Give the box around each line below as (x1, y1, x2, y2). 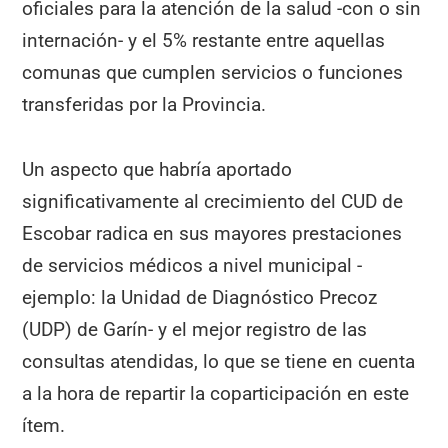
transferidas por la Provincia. (22, 93, 267, 117)
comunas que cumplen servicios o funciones (22, 61, 404, 85)
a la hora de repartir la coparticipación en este (22, 381, 410, 405)
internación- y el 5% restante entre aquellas (22, 29, 386, 53)
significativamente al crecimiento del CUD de (22, 189, 404, 213)
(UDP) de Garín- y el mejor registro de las (22, 317, 368, 341)
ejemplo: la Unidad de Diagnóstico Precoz (22, 285, 378, 309)
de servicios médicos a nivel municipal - (22, 253, 363, 277)
